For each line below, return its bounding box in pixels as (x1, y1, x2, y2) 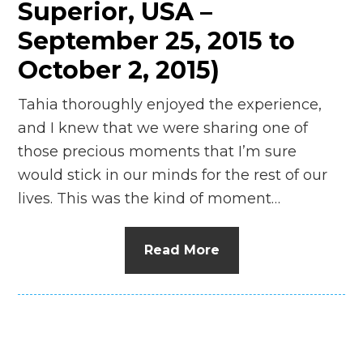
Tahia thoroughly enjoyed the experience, (18, 95, 322, 113)
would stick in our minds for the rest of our (18, 165, 328, 184)
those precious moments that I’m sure (18, 142, 297, 160)
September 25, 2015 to (18, 25, 296, 56)
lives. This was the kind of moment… (18, 189, 281, 207)
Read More (143, 241, 220, 258)
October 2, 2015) (18, 54, 220, 85)
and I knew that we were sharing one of (18, 118, 309, 137)
